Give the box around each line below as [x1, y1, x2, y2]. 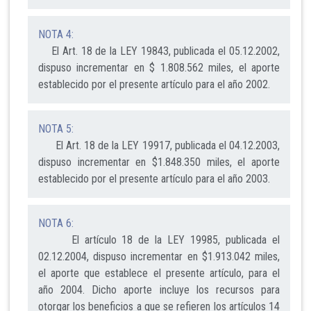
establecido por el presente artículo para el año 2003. [38, 172, 270, 186]
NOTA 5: [38, 122, 74, 136]
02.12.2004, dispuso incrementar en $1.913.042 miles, [38, 250, 280, 264]
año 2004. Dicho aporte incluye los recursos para [38, 283, 280, 297]
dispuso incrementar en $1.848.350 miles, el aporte [38, 155, 280, 169]
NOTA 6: [38, 217, 74, 230]
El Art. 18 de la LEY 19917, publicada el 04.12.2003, [38, 139, 280, 153]
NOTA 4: [38, 28, 74, 42]
